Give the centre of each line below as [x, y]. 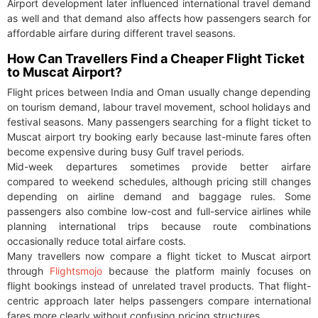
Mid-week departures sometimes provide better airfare [159, 167]
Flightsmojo [73, 271]
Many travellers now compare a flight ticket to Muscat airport [159, 256]
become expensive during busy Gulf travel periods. [126, 152]
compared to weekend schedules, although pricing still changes [159, 182]
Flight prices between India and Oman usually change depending [159, 92]
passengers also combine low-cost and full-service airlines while [159, 212]
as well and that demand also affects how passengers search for [159, 18]
